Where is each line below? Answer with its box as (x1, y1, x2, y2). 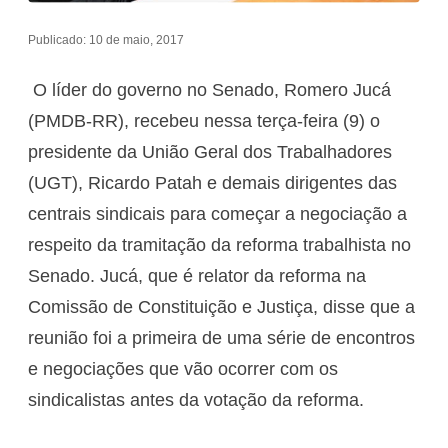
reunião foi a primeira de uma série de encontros (28, 328, 415, 349)
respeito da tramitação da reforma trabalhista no (28, 235, 411, 256)
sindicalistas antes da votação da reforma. (28, 390, 364, 411)
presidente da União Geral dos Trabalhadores (28, 142, 392, 163)
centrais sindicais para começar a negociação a (28, 204, 407, 225)
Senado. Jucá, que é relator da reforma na (28, 266, 366, 287)
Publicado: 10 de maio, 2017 (28, 33, 184, 48)
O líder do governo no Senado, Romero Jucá (28, 80, 391, 101)
